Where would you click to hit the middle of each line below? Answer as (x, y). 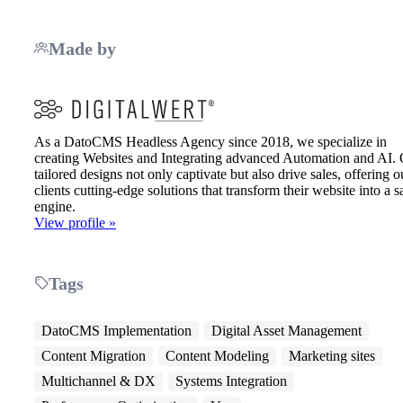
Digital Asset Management (287, 330)
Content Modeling (217, 355)
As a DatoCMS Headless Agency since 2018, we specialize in (210, 142)
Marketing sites (332, 355)
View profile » (75, 223)
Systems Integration (231, 381)
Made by (82, 48)
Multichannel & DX (99, 381)
